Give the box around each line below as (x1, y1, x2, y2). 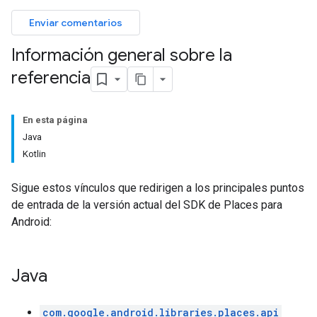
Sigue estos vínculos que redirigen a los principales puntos (11, 181, 304, 195)
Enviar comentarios (29, 16, 122, 29)
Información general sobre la (11, 45, 232, 66)
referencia (11, 67, 91, 89)
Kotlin (23, 149, 46, 159)
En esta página (23, 115, 88, 125)
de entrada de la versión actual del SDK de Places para (11, 198, 282, 212)
